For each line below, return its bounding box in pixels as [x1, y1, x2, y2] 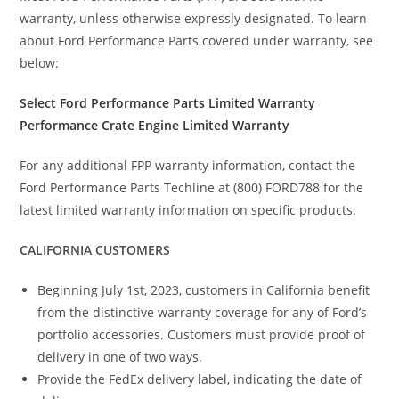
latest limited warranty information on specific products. [20, 200, 357, 218]
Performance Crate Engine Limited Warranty [20, 116, 290, 134]
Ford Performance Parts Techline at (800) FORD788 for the [20, 178, 364, 196]
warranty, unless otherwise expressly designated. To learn [20, 9, 368, 27]
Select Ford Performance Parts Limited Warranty [20, 94, 316, 111]
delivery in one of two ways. [37, 347, 203, 365]
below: [20, 53, 60, 71]
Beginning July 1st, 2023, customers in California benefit [37, 281, 370, 298]
